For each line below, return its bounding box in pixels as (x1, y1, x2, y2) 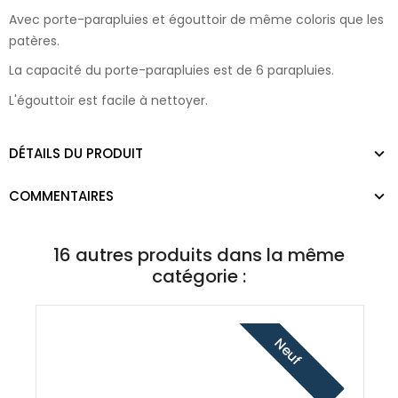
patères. (9, 31, 60, 50)
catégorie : (152, 263, 246, 289)
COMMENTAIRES (9, 186, 114, 205)
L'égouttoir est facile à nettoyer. (9, 92, 208, 110)
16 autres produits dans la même (53, 242, 345, 267)
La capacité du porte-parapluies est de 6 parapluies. (9, 61, 334, 80)
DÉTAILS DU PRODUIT (9, 143, 143, 163)
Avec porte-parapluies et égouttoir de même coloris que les (9, 10, 384, 28)
